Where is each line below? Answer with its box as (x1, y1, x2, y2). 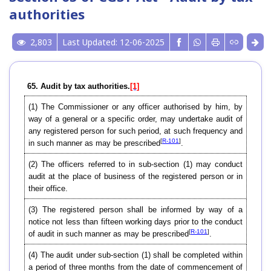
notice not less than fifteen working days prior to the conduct (28, 217, 243, 227)
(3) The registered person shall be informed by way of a (28, 205, 243, 215)
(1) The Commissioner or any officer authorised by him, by (28, 102, 243, 112)
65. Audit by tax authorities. (27, 82, 130, 91)
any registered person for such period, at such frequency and (28, 126, 243, 136)
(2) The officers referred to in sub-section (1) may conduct (28, 160, 243, 169)
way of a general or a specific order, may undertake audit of (28, 114, 243, 124)
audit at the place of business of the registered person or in (28, 172, 243, 181)
